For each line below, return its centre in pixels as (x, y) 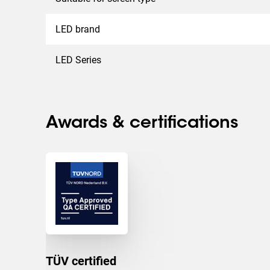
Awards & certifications (142, 124)
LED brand (78, 29)
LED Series (78, 60)
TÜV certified (81, 261)
